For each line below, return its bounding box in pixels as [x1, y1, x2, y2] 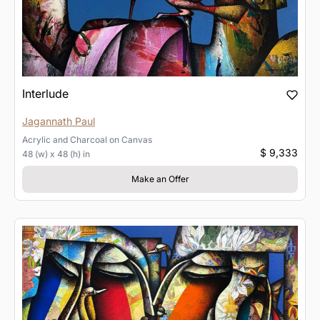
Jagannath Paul [22, 115, 95, 128]
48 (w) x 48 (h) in [22, 149, 90, 160]
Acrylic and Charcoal [22, 134, 107, 146]
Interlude [22, 86, 69, 101]
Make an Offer [131, 174, 189, 185]
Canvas [121, 134, 152, 146]
